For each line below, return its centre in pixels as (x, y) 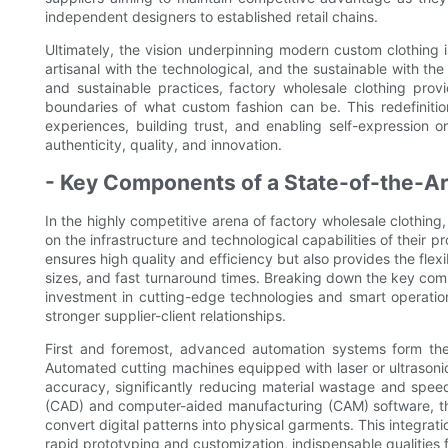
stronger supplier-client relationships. (165, 316)
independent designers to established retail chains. (211, 17)
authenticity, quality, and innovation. (163, 145)
